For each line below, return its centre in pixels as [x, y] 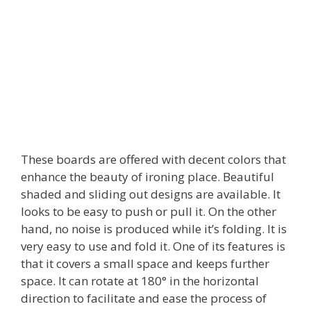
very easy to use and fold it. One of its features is [153, 246]
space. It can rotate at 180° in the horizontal [140, 281]
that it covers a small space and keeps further [145, 263]
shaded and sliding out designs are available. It [151, 194]
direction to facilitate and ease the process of [144, 298]
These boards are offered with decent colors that [153, 159]
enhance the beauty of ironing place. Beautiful [148, 177]
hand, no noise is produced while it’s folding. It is [154, 229]
